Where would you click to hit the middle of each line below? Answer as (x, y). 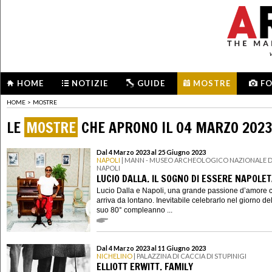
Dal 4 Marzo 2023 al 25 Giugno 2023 (151, 152)
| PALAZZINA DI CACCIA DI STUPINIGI (189, 256)
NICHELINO (114, 256)
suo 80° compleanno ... (134, 210)
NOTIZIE (90, 83)
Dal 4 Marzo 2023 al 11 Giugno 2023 (151, 248)
